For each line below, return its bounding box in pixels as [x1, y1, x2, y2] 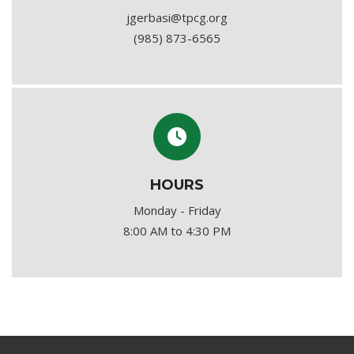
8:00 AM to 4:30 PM [123, 223, 231, 239]
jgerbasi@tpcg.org [126, 9, 228, 25]
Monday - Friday [133, 202, 221, 218]
